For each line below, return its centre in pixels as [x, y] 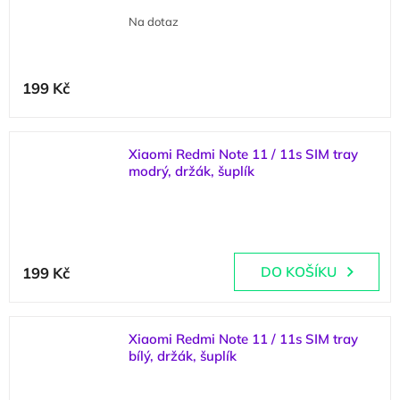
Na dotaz [154, 21]
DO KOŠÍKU [299, 272]
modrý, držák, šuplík [192, 171]
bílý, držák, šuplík [183, 356]
